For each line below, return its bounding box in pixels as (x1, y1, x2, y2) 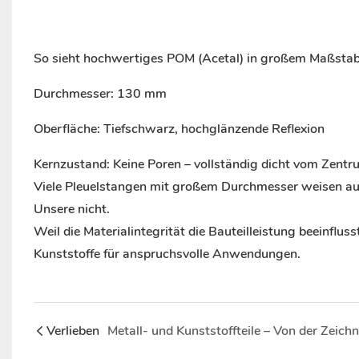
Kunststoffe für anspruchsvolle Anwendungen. (33, 245, 301, 264)
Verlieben (46, 322, 99, 341)
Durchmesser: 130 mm (33, 85, 167, 103)
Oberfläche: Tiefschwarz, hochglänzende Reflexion (33, 120, 325, 139)
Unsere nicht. (33, 200, 110, 219)
